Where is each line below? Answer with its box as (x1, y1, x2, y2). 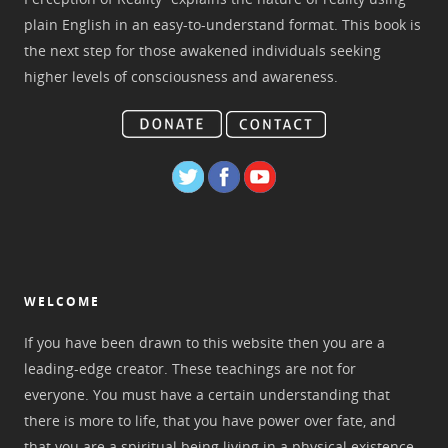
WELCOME (24, 293, 100, 310)
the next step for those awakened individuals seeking (24, 41, 381, 60)
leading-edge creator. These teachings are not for (24, 359, 356, 378)
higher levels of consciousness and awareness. (24, 67, 338, 86)
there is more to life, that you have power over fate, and (24, 411, 396, 430)
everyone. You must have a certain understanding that (24, 385, 390, 404)
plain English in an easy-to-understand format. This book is (24, 15, 421, 34)
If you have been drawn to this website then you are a (24, 333, 385, 352)
